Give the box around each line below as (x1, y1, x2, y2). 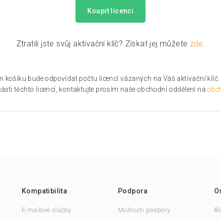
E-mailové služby (22, 206, 72, 214)
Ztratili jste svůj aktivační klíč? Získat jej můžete (16, 39, 190, 48)
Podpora (118, 187, 148, 195)
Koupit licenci (87, 7, 134, 15)
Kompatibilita (22, 187, 68, 195)
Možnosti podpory (118, 206, 171, 214)
